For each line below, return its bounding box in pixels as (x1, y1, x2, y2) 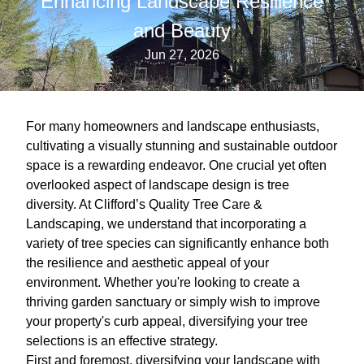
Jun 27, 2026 (145, 48, 219, 62)
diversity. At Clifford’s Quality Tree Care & (26, 197, 262, 211)
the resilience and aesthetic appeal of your (26, 256, 269, 270)
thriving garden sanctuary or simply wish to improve (26, 295, 320, 309)
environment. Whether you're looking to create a (26, 275, 300, 289)
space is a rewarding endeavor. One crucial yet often (26, 158, 327, 172)
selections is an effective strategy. (26, 334, 218, 348)
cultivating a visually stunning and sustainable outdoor (26, 139, 337, 153)
